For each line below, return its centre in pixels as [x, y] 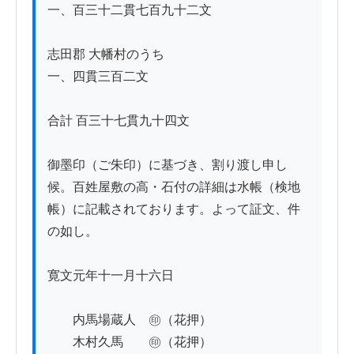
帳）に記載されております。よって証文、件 [174, 209]
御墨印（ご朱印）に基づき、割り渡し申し [168, 164]
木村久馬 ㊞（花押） [130, 341]
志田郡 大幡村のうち [106, 54]
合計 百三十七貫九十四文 [119, 120]
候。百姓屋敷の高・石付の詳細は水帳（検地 [174, 186]
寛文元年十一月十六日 [111, 275]
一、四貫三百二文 [98, 76]
